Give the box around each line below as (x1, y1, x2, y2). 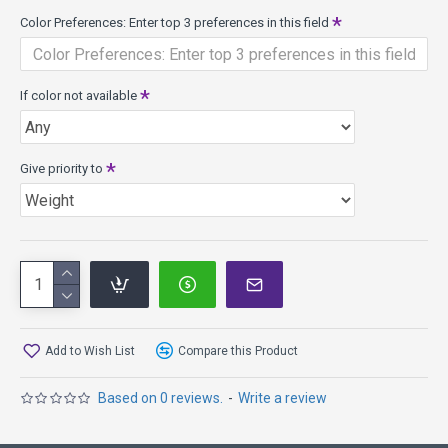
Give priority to (20, 161, 103, 176)
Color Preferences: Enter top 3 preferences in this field (20, 15, 329, 30)
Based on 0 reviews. (98, 390, 224, 406)
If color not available (20, 88, 137, 103)
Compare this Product (178, 343, 298, 358)
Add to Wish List (45, 343, 135, 358)
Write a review (238, 390, 328, 406)
